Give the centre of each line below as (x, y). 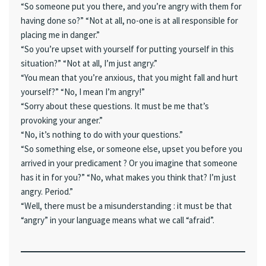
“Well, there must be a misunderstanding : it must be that (126, 205)
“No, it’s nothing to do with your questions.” (102, 134)
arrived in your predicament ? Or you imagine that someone (129, 163)
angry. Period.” (47, 191)
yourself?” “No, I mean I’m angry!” (83, 91)
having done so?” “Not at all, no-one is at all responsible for (129, 20)
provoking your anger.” (62, 120)
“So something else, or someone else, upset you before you (132, 148)
